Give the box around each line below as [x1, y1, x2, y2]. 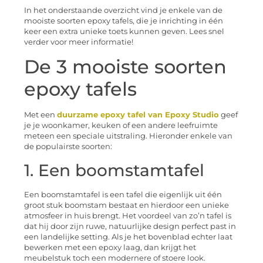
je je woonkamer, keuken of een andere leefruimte [24, 121, 218, 130]
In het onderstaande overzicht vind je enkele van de [24, 5, 222, 15]
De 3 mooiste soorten [24, 55, 227, 79]
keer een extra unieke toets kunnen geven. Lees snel [24, 26, 224, 36]
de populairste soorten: [24, 142, 112, 151]
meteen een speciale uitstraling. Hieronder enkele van [24, 131, 232, 141]
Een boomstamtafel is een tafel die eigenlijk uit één [24, 190, 222, 199]
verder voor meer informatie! [24, 37, 133, 46]
